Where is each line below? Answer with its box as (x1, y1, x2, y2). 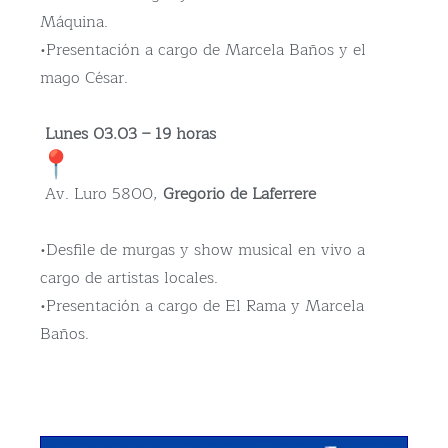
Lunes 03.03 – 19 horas (40, 121, 216, 148)
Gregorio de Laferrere (163, 181, 316, 208)
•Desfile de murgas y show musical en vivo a (40, 237, 365, 264)
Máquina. (40, 9, 108, 36)
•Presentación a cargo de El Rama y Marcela (40, 293, 364, 320)
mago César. (40, 65, 128, 92)
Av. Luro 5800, (40, 181, 163, 208)
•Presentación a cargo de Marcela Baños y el (40, 37, 366, 64)
